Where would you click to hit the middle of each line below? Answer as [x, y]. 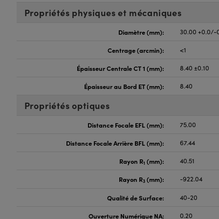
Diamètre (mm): [142, 32]
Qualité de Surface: [136, 197]
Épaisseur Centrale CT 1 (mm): [121, 68]
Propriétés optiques [67, 105]
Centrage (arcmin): [136, 50]
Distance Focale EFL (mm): [126, 125]
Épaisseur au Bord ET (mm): [124, 86]
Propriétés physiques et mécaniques [103, 12]
